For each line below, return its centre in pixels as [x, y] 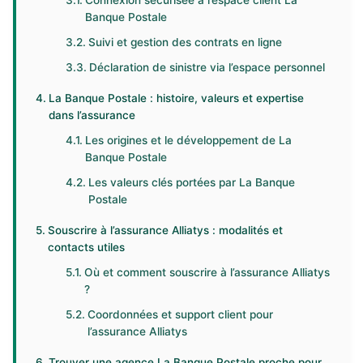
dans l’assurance [92, 115]
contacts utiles [86, 247]
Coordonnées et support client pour [181, 314]
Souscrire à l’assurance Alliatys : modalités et [165, 230]
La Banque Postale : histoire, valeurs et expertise [176, 98]
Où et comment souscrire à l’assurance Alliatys [207, 272]
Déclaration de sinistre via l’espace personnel [207, 67]
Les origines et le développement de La [189, 140]
